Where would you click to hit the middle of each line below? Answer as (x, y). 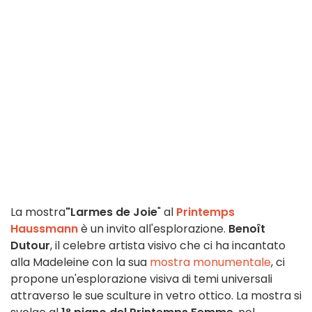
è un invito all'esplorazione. (153, 229)
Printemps (205, 212)
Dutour (30, 246)
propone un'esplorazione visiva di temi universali (141, 279)
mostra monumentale (210, 263)
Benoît (247, 229)
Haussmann (44, 229)
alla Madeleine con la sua (80, 263)
